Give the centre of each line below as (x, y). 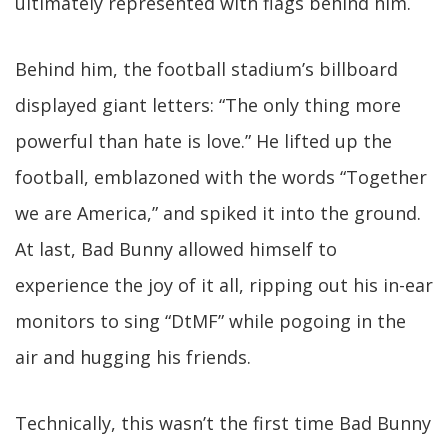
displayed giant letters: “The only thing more (208, 105)
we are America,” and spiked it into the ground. (218, 213)
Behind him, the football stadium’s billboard (206, 69)
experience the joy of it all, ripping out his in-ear (224, 285)
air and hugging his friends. (133, 357)
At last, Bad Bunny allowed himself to (176, 249)
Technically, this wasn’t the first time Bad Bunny (223, 423)
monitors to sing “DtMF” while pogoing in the (210, 321)
